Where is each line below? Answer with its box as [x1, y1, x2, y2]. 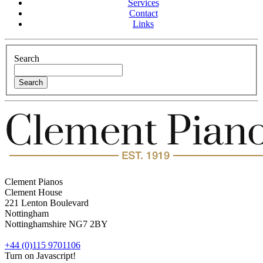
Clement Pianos [5, 177, 63, 187]
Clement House [5, 187, 62, 198]
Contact [129, 8, 158, 18]
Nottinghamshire [5, 219, 66, 230]
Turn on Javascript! [5, 251, 76, 261]
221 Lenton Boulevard [5, 198, 89, 208]
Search [14, 53, 39, 64]
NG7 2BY [69, 219, 108, 230]
